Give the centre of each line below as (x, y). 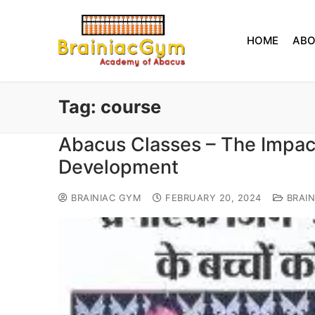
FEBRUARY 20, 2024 (213, 197)
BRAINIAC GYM (104, 197)
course (131, 106)
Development (118, 167)
